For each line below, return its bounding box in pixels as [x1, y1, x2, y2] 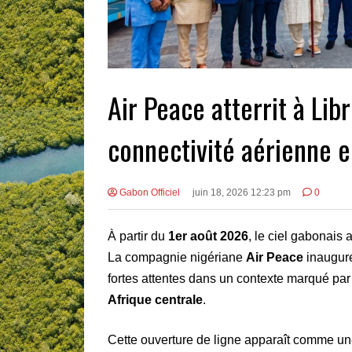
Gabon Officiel [117, 187, 180, 199]
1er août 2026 [168, 229, 248, 244]
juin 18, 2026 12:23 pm [192, 187, 291, 199]
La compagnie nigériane [108, 251, 246, 265]
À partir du [108, 229, 168, 244]
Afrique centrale [108, 293, 203, 307]
